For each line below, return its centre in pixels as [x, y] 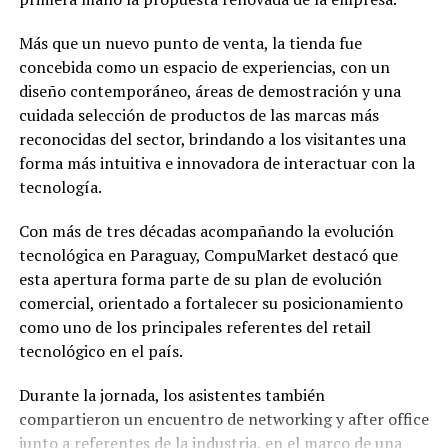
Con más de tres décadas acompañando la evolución [206, 231]
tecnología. [60, 187]
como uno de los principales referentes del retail [194, 327]
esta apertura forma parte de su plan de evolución [200, 279]
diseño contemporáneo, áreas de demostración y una [209, 91]
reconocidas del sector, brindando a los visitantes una [212, 139]
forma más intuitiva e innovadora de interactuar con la [216, 163]
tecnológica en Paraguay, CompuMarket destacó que [208, 255]
